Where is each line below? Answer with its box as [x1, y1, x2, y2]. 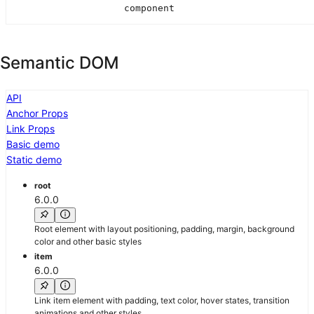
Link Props [6, 122, 55, 135]
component [124, 3, 175, 14]
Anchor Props [6, 107, 68, 119]
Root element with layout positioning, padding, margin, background [34, 224, 294, 235]
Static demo [6, 153, 62, 165]
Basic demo [6, 137, 60, 150]
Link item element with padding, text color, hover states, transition [34, 294, 289, 306]
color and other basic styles [34, 236, 142, 247]
